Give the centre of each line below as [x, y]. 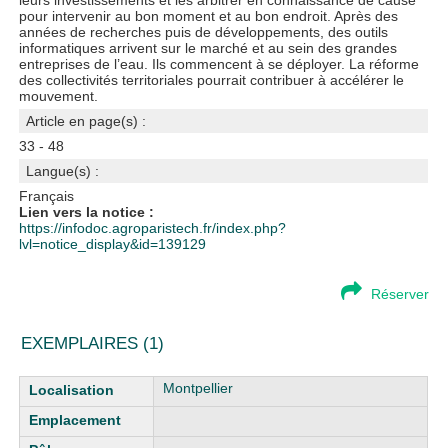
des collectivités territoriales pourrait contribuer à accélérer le [212, 80]
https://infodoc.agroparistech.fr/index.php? [153, 228]
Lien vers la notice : [87, 212]
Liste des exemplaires [88, 384]
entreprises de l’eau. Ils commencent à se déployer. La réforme [219, 64]
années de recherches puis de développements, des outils [204, 32]
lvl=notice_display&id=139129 [113, 244]
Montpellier [198, 388]
